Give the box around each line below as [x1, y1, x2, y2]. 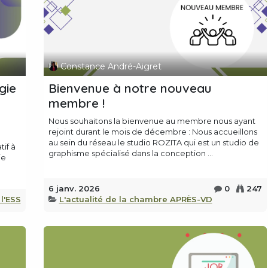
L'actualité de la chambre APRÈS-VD [59, 194, 212, 205]
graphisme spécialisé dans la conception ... [48, 148, 213, 159]
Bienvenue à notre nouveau [48, 80, 212, 96]
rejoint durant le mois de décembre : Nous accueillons [48, 127, 257, 137]
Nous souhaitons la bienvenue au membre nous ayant [48, 116, 255, 126]
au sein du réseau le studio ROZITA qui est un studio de [48, 138, 259, 148]
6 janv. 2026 [48, 184, 100, 194]
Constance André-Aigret [60, 60, 162, 72]
